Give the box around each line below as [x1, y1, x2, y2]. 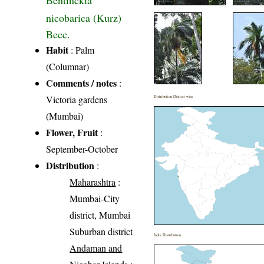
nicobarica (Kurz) [46, 11, 122, 24]
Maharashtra [70, 176, 116, 189]
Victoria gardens [46, 93, 108, 106]
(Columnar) [46, 60, 90, 73]
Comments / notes [46, 76, 117, 90]
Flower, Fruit [46, 126, 98, 140]
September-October [46, 143, 118, 156]
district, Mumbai [70, 209, 131, 222]
